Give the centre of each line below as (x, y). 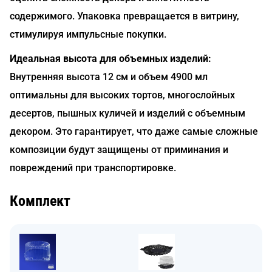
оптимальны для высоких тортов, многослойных (122, 95)
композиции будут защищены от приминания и (119, 150)
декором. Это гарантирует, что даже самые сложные (134, 131)
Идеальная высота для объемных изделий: (110, 59)
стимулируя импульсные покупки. (88, 34)
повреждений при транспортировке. (93, 168)
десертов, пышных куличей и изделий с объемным (127, 113)
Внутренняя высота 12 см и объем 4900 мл (109, 77)
